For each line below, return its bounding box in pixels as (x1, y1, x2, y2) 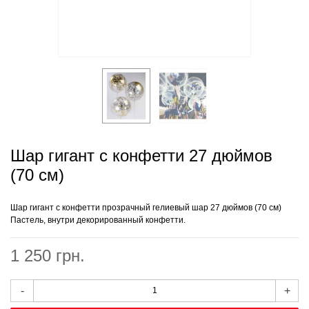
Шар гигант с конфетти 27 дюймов (10, 146, 272, 165)
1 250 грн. (10, 246, 85, 265)
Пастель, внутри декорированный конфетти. (10, 215, 186, 225)
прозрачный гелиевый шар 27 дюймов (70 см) (100, 202, 281, 212)
